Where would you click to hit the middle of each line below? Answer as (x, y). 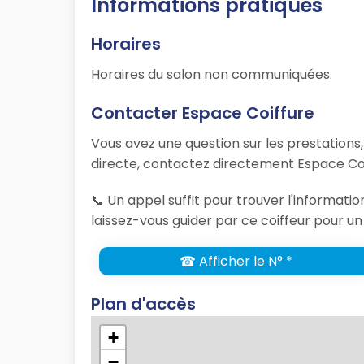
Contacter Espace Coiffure (203, 113)
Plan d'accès (143, 304)
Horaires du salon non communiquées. (212, 75)
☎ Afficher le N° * (236, 262)
